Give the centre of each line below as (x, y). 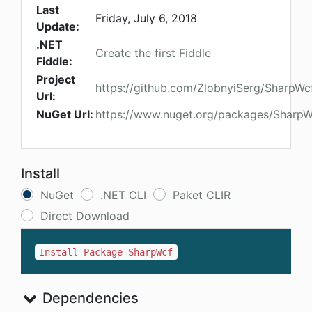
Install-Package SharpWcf (106, 252)
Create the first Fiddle (153, 53)
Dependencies (88, 298)
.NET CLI (123, 195)
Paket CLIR (202, 195)
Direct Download (85, 216)
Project (56, 80)
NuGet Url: (65, 115)
